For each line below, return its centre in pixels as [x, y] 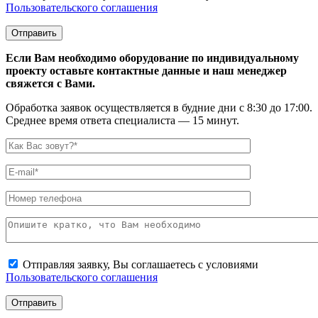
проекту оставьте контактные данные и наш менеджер [146, 70]
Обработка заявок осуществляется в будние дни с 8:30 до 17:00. [159, 107]
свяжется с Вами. [50, 83]
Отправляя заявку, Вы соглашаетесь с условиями [139, 264]
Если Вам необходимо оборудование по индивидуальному [152, 57]
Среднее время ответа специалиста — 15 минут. [122, 120]
